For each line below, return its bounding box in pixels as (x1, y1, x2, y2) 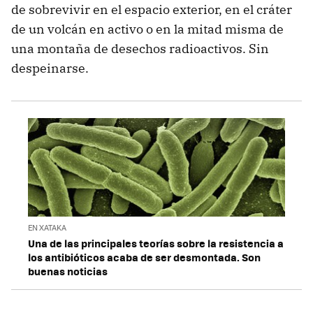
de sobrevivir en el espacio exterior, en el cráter (11, 1, 292, 18)
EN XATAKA (28, 221, 66, 233)
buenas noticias (28, 263, 108, 279)
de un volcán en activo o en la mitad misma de (11, 21, 284, 38)
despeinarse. (11, 60, 89, 77)
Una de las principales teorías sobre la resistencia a (28, 235, 284, 251)
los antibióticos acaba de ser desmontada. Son (28, 249, 261, 265)
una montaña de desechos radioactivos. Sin (11, 41, 269, 57)
